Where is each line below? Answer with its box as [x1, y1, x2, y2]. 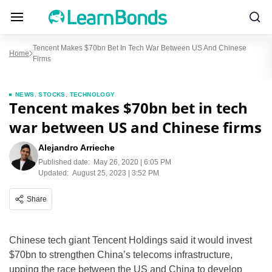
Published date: [38, 158, 90, 166]
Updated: [38, 169, 69, 177]
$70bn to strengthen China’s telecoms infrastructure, [9, 250, 233, 260]
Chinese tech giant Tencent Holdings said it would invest [9, 235, 252, 245]
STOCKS [38, 91, 66, 98]
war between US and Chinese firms [9, 117, 262, 137]
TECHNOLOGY [69, 91, 115, 98]
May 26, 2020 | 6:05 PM [93, 158, 171, 166]
